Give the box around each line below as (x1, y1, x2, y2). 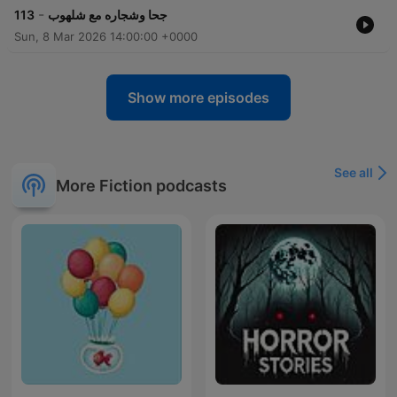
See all (334, 165, 373, 181)
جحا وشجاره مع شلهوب (48, 7, 167, 23)
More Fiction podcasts (56, 175, 227, 195)
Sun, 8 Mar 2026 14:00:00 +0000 (14, 29, 198, 44)
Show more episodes (128, 89, 269, 107)
